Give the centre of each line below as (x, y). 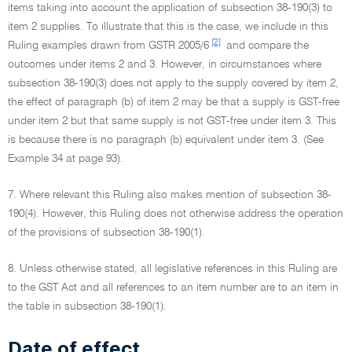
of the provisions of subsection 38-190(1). (106, 233)
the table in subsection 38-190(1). (87, 306)
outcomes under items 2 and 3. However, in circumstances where (165, 64)
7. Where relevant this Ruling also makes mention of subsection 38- (170, 195)
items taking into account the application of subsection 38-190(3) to (170, 8)
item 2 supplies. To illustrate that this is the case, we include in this (168, 27)
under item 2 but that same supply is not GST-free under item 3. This (172, 121)
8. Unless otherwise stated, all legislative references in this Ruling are (172, 269)
